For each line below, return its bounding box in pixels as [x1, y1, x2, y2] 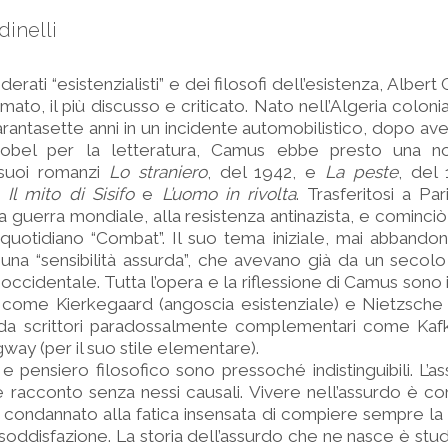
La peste [325, 162, 398, 182]
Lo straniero [109, 162, 207, 182]
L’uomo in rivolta [161, 184, 297, 204]
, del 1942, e [206, 162, 326, 182]
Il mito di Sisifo [8, 184, 135, 204]
